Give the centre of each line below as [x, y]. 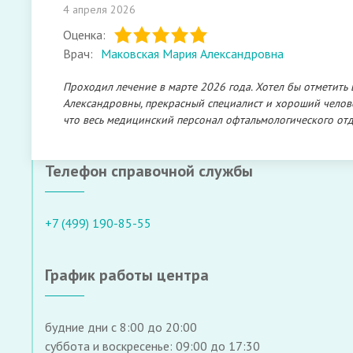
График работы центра [127, 275]
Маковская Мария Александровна [192, 54]
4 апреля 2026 [99, 9]
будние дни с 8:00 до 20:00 [121, 327]
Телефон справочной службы [149, 171]
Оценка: [84, 35]
